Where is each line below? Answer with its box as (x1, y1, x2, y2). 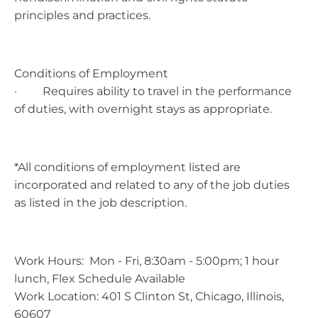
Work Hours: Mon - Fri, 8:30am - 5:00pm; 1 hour (14, 253, 279, 268)
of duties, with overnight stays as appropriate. (14, 102, 272, 116)
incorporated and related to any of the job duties (14, 177, 290, 192)
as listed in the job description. (14, 195, 187, 209)
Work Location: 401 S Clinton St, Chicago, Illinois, (14, 289, 284, 303)
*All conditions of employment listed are (14, 160, 241, 174)
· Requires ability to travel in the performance (14, 84, 292, 98)
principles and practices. (14, 8, 150, 22)
